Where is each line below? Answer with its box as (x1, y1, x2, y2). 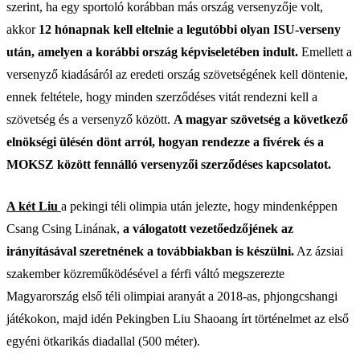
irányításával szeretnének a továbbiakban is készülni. (6, 243, 294, 258)
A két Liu (6, 198, 61, 213)
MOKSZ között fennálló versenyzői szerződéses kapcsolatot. (6, 157, 331, 171)
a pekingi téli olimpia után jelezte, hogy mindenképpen (61, 198, 337, 213)
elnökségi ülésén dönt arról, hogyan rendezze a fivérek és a (6, 134, 324, 149)
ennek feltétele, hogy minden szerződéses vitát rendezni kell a (6, 89, 317, 104)
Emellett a (298, 44, 352, 59)
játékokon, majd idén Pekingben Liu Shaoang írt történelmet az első (6, 311, 349, 325)
